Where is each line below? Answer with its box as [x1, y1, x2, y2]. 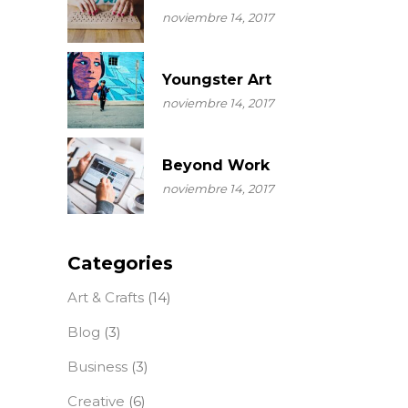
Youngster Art [162, 71, 271, 89]
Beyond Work [162, 157, 270, 175]
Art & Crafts [67, 289, 144, 307]
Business [67, 358, 127, 376]
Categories [67, 252, 173, 275]
